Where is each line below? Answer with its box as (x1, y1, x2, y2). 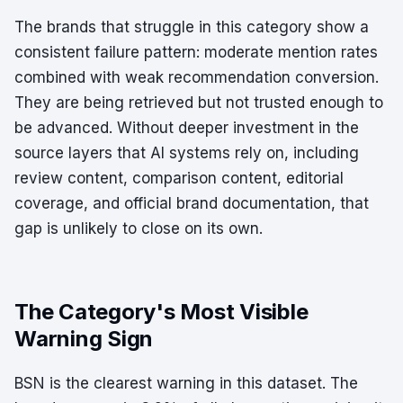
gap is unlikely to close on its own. (14, 219, 263, 237)
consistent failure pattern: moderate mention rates (14, 43, 378, 61)
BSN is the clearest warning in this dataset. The (14, 374, 358, 392)
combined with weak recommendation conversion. (14, 68, 379, 86)
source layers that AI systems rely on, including (14, 144, 359, 162)
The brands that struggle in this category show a (14, 18, 369, 36)
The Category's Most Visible (14, 299, 309, 325)
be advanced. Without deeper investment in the (14, 119, 359, 137)
